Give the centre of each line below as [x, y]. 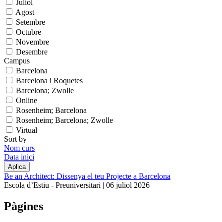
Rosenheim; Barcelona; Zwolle [64, 120]
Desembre [32, 52]
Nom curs [19, 148]
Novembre [32, 42]
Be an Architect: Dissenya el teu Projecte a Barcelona [87, 176]
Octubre [28, 32]
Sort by [15, 139]
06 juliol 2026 [128, 185]
